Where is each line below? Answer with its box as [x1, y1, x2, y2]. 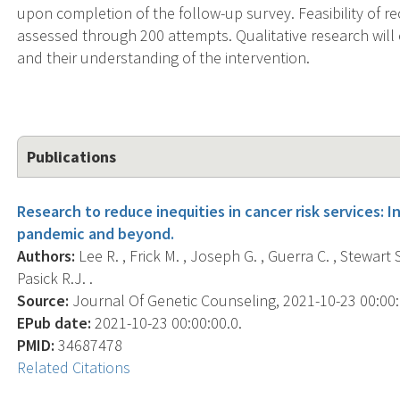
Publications [27, 146, 117, 167]
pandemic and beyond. [17, 222, 175, 244]
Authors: [17, 245, 76, 266]
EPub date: [17, 312, 92, 333]
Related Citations [17, 356, 131, 378]
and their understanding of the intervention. [17, 46, 311, 68]
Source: [17, 289, 70, 311]
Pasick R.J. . [17, 267, 94, 288]
